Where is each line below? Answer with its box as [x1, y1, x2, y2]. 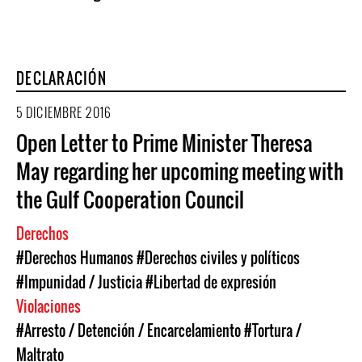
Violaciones [16, 296, 84, 317]
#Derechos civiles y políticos [137, 247, 300, 268]
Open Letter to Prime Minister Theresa [16, 128, 313, 158]
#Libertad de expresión [145, 271, 276, 293]
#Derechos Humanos [16, 247, 133, 268]
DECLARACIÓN [16, 68, 107, 89]
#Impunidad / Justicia [16, 271, 142, 293]
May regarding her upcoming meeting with [16, 156, 343, 186]
